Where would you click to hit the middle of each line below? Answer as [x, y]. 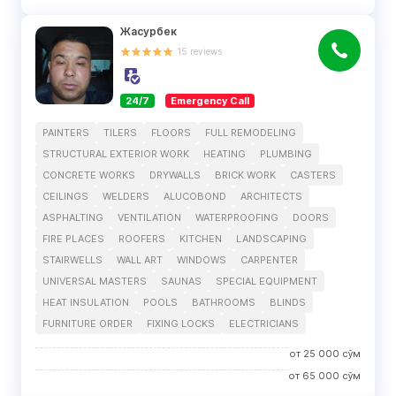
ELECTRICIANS [264, 324]
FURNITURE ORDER [88, 324]
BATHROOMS [224, 302]
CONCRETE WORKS [89, 175]
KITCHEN [201, 239]
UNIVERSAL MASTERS [95, 281]
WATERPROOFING [237, 217]
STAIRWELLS [72, 260]
